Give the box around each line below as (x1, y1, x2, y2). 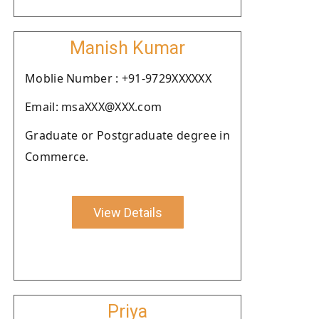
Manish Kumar (70, 38, 185, 58)
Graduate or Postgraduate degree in (25, 127, 230, 143)
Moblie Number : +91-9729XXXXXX (25, 70, 211, 86)
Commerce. (25, 149, 89, 164)
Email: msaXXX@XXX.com (25, 99, 162, 115)
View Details (93, 204, 162, 220)
